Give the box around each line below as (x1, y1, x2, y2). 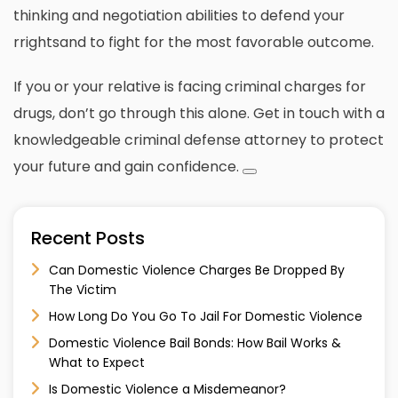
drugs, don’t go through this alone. (13, 103, 250, 124)
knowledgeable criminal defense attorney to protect (13, 130, 384, 151)
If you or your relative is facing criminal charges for (13, 76, 366, 98)
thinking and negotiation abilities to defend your (13, 5, 345, 27)
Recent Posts (31, 226, 145, 251)
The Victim (49, 281, 116, 299)
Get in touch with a (253, 103, 385, 124)
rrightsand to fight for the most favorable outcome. (13, 32, 374, 53)
